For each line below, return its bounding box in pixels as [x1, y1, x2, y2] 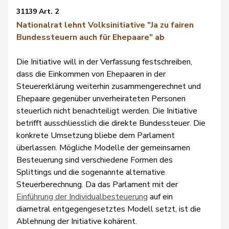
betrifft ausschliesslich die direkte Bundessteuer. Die [16, 118, 205, 129]
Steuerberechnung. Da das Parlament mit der [16, 179, 178, 190]
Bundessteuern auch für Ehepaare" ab [16, 32, 165, 43]
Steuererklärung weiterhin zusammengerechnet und [16, 81, 201, 92]
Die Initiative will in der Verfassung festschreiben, [16, 56, 192, 67]
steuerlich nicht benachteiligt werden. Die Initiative [16, 105, 197, 117]
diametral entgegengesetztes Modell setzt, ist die [16, 203, 201, 215]
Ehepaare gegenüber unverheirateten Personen [16, 93, 186, 104]
